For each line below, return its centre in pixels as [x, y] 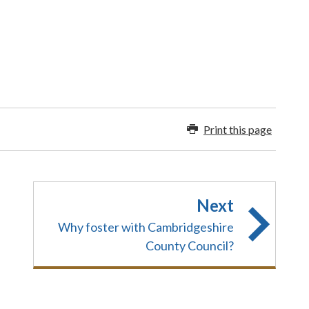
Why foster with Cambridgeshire [146, 227]
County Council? [190, 246]
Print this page [238, 129]
